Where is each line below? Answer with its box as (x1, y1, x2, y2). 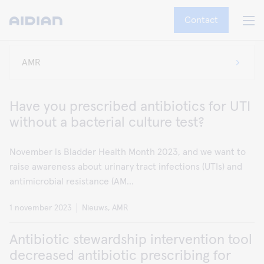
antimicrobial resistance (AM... (9, 177, 134, 186)
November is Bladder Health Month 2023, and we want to (9, 147, 246, 157)
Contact (184, 15, 218, 25)
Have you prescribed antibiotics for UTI (9, 100, 250, 114)
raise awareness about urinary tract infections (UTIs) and (9, 162, 242, 171)
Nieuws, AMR (82, 204, 128, 212)
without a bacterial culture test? (9, 115, 204, 130)
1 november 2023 (9, 204, 72, 212)
